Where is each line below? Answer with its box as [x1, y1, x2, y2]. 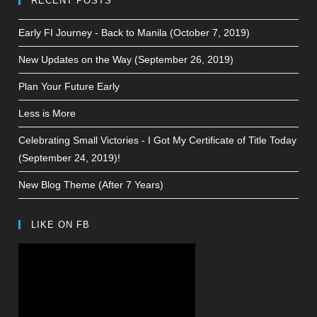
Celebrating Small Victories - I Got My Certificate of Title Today [18, 134, 297, 146]
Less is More [18, 108, 76, 119]
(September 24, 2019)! [18, 152, 121, 163]
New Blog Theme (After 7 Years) [18, 179, 164, 190]
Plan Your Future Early [18, 81, 120, 92]
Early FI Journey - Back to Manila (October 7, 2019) [18, 27, 250, 38]
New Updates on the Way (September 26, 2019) [18, 54, 234, 65]
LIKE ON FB [31, 219, 91, 230]
